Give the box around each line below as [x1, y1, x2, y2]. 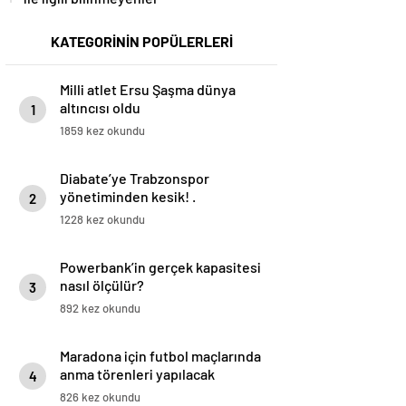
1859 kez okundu [60, 123, 145, 139]
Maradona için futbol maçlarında [60, 347, 261, 365]
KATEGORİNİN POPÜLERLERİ [50, 33, 233, 51]
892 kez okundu [60, 301, 140, 316]
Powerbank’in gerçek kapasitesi [60, 258, 261, 276]
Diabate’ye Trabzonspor [60, 169, 209, 188]
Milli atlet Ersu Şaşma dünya [60, 81, 236, 99]
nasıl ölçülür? [60, 276, 144, 295]
